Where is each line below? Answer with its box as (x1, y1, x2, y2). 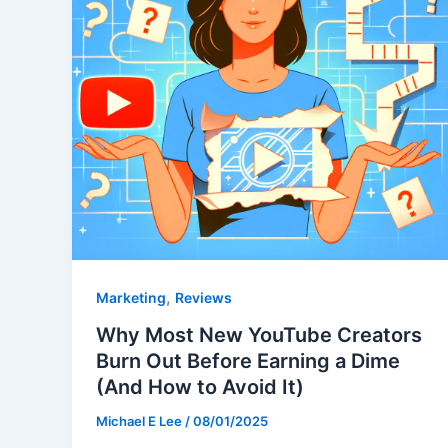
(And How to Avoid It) (96, 375, 304, 400)
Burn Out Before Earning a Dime (96, 349, 400, 374)
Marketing (96, 288, 166, 306)
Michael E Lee (96, 413, 185, 430)
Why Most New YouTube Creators (96, 323, 422, 348)
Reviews (175, 288, 232, 306)
